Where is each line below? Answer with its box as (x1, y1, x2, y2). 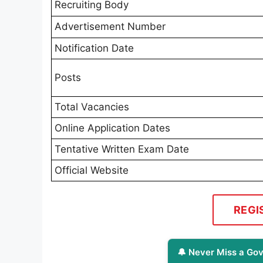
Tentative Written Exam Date (55, 143, 189, 156)
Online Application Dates (55, 122, 170, 134)
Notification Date (55, 42, 134, 55)
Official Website (55, 164, 129, 177)
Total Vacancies (55, 101, 129, 113)
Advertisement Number (55, 21, 166, 33)
